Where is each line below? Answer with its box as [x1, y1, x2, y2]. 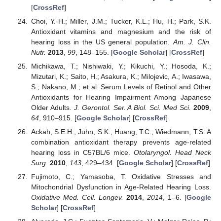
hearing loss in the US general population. [31, 37, 173, 46]
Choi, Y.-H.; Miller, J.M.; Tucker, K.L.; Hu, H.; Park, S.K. [31, 17, 211, 25]
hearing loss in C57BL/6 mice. [31, 148, 134, 157]
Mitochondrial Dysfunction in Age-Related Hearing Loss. [31, 183, 211, 191]
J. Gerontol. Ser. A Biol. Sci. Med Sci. [74, 104, 191, 112]
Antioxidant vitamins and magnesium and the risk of [31, 27, 211, 36]
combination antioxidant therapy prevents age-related [31, 138, 211, 147]
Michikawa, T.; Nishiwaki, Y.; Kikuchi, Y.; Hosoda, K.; [31, 62, 211, 71]
